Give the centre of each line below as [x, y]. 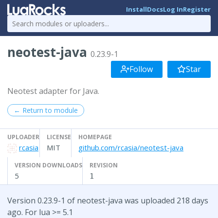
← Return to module [46, 110]
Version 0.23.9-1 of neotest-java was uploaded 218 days [108, 200]
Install [136, 9]
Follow [141, 69]
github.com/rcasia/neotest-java [131, 147]
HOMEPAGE [95, 137]
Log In [173, 9]
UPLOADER [23, 137]
